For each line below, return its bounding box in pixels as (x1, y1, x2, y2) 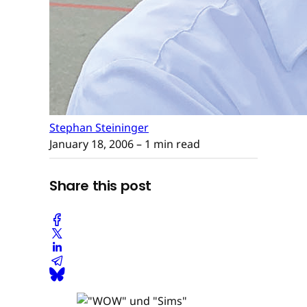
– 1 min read (134, 136, 200, 151)
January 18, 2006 (49, 136, 134, 151)
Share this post (49, 176, 151, 196)
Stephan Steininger (49, 119, 149, 135)
